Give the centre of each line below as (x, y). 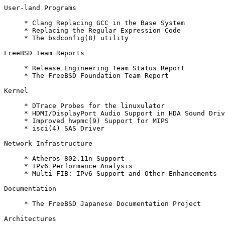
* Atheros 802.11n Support (64, 159)
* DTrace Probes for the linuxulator (84, 106)
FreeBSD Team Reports (44, 53)
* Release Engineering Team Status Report (94, 68)
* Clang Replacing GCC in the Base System (94, 23)
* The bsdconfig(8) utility (66, 38)
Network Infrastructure (48, 144)
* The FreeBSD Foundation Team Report (86, 76)
